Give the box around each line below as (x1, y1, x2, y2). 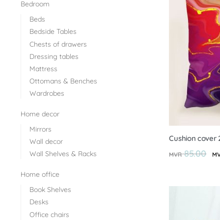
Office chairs (29, 210, 69, 219)
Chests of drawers (29, 39, 87, 49)
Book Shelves (29, 185, 71, 194)
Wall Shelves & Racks (29, 149, 97, 159)
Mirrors (29, 125, 52, 134)
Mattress (29, 64, 57, 73)
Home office (21, 170, 59, 179)
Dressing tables (29, 52, 79, 61)
